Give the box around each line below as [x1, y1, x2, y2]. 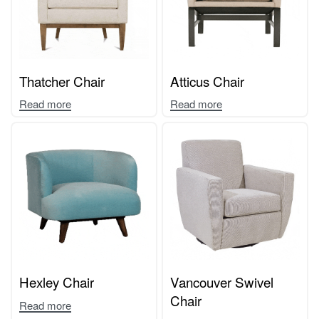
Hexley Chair [19, 272, 94, 292]
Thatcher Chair [19, 70, 105, 90]
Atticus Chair [170, 70, 244, 90]
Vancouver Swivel [170, 272, 273, 292]
